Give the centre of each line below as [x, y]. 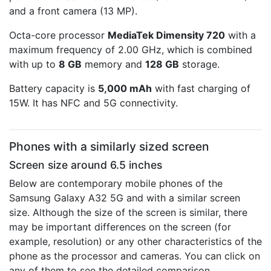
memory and [113, 64]
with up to [34, 64]
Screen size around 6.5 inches [86, 165]
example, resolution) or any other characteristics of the [135, 241]
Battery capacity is [54, 88]
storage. [199, 64]
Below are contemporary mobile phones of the [116, 183]
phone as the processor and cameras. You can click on [135, 256]
